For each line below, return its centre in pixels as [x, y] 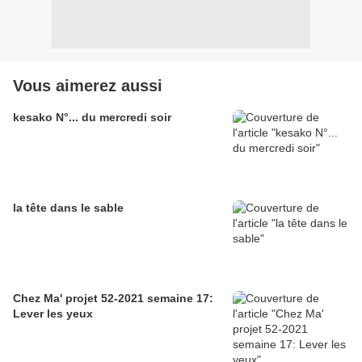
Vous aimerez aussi [88, 86]
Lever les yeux [53, 314]
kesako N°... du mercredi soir [92, 118]
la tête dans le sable [68, 208]
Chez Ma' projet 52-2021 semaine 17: [113, 299]
